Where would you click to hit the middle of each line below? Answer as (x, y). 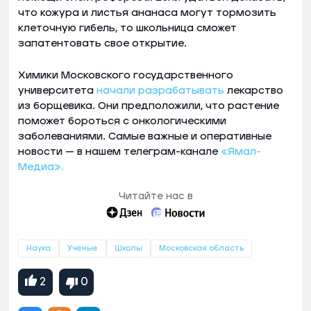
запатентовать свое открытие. (102, 43)
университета (57, 90)
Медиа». (41, 167)
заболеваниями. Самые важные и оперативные (145, 136)
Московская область (201, 248)
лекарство (254, 90)
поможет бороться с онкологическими (122, 121)
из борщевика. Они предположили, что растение (149, 106)
